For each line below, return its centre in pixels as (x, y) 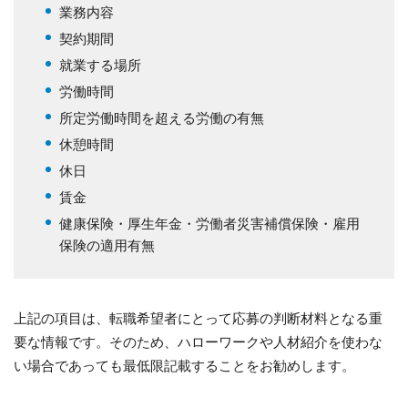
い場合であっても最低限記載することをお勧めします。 (184, 365)
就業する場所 (100, 65)
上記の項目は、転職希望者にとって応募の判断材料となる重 (198, 318)
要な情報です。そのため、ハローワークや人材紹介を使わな (198, 342)
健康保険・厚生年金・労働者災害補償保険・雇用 (209, 223)
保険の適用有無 (107, 245)
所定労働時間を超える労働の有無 (162, 117)
